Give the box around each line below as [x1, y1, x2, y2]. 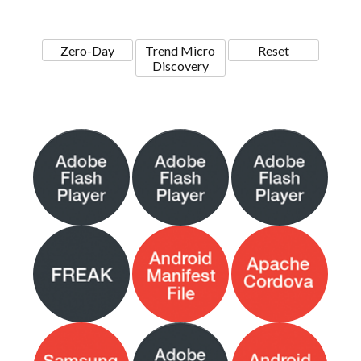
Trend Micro [145, 43, 216, 59]
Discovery [151, 58, 209, 74]
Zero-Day [60, 43, 114, 59]
